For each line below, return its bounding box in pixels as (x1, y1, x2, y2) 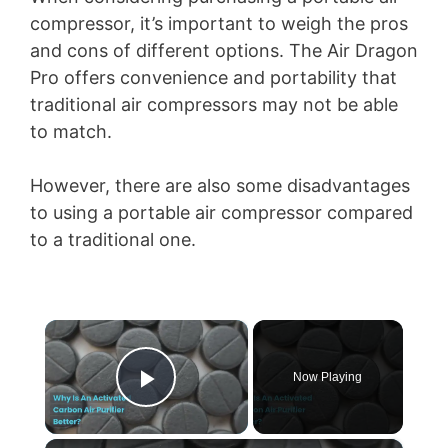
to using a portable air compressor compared (30, 202, 413, 223)
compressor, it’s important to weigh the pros (30, 13, 408, 34)
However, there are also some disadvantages (30, 175, 410, 196)
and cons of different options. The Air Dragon (30, 40, 418, 61)
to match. (30, 121, 112, 142)
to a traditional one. (30, 229, 196, 250)
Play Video (146, 388, 295, 425)
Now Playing (293, 370, 363, 384)
